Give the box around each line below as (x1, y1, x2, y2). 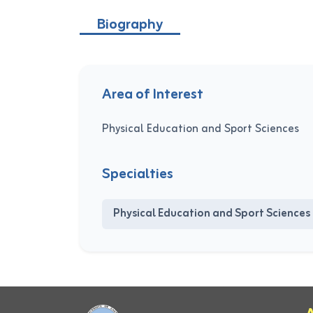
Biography (97, 13, 163, 37)
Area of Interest (102, 82, 203, 107)
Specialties (102, 162, 173, 187)
